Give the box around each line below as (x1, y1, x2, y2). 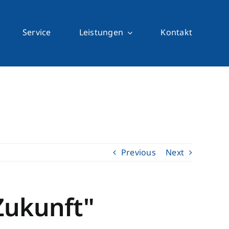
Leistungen (79, 27, 124, 38)
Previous (121, 147, 156, 158)
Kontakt (161, 27, 193, 38)
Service (22, 27, 51, 38)
